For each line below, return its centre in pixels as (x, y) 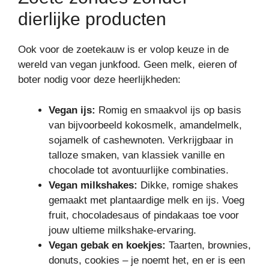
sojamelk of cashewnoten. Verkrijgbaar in (141, 140)
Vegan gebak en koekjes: (107, 245)
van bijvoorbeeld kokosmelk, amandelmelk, (145, 125)
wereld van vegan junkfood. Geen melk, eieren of (128, 65)
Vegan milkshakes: (93, 185)
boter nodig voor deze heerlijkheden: (99, 80)
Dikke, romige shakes (188, 185)
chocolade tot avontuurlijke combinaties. (139, 170)
